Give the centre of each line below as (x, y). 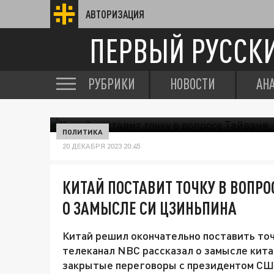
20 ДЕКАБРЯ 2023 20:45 (101, 146)
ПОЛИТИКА (83, 131)
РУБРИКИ (112, 84)
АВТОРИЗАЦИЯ (115, 14)
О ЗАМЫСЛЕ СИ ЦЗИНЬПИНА (150, 208)
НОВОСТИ (193, 84)
